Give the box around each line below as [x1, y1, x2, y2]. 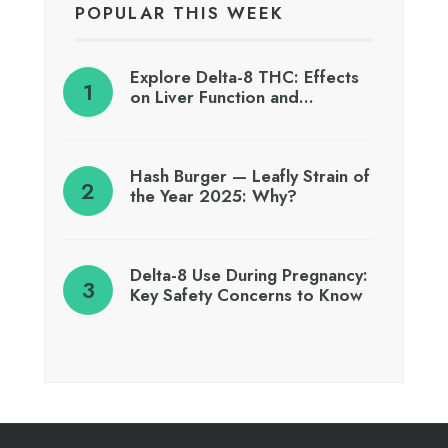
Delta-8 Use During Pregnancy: [130, 262, 368, 287]
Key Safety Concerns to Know [130, 282, 363, 307]
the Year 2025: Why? [130, 183, 297, 208]
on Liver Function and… [130, 84, 314, 109]
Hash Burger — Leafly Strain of [130, 163, 370, 188]
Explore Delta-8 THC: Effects [130, 64, 359, 89]
